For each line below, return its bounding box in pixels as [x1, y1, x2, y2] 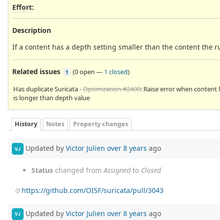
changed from [53, 165, 104, 175]
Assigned [104, 165, 131, 175]
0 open [75, 67, 95, 76]
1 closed [104, 67, 128, 76]
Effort [12, 2, 32, 12]
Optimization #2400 [83, 84, 140, 93]
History [15, 120, 37, 129]
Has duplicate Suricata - [13, 84, 83, 93]
